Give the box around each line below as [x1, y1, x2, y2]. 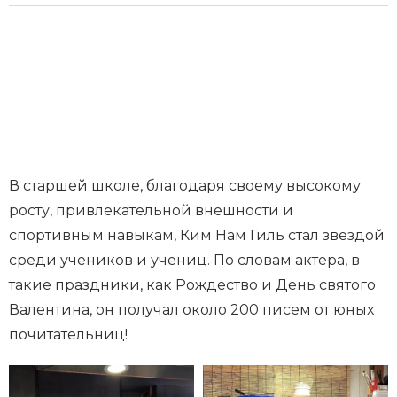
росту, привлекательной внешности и [9, 202, 293, 220]
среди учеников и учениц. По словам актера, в [9, 252, 360, 269]
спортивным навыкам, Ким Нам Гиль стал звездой [9, 227, 385, 245]
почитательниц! [9, 326, 128, 344]
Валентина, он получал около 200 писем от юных [9, 301, 374, 319]
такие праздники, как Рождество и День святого [9, 276, 376, 294]
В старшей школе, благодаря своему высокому [9, 177, 361, 195]
